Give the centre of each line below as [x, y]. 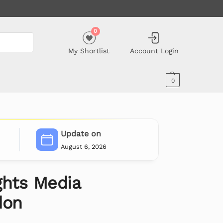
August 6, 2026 [83, 146]
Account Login [154, 51]
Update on [81, 134]
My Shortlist [89, 51]
